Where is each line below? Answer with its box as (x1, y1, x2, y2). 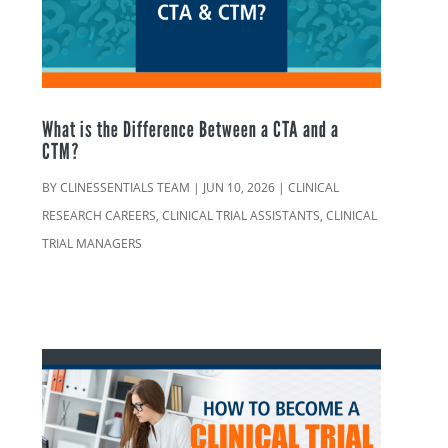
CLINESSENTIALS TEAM (60, 179, 191, 197)
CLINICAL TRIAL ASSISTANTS (162, 207, 321, 225)
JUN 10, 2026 (203, 179, 276, 197)
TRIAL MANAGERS (42, 235, 143, 253)
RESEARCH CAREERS (42, 207, 157, 225)
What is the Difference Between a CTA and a (42, 116, 340, 143)
